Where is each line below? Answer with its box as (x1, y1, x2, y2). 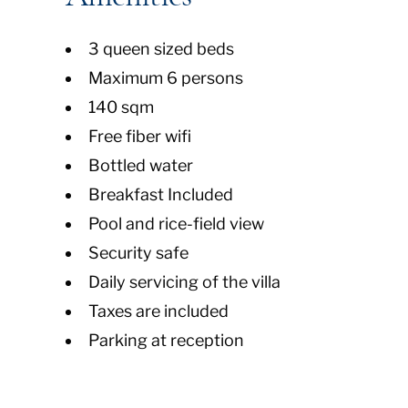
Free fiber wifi (88, 127, 191, 146)
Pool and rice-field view (88, 214, 264, 233)
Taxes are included (88, 301, 229, 321)
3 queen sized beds (88, 39, 234, 58)
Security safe (88, 243, 189, 262)
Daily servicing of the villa (88, 272, 280, 291)
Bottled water (88, 156, 193, 175)
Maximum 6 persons (88, 68, 243, 87)
